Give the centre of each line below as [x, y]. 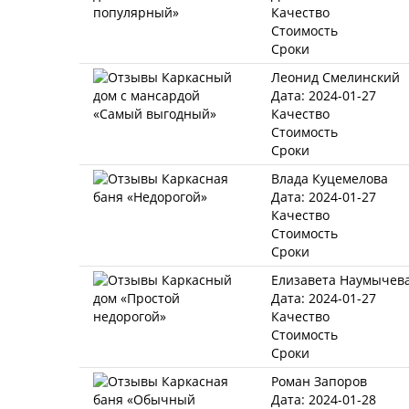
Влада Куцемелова [330, 178]
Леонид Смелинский [336, 77]
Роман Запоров [319, 381]
